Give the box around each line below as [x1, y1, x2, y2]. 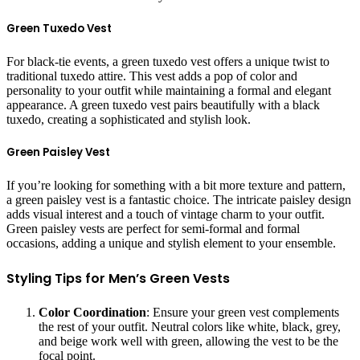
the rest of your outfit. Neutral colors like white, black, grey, [39, 320, 341, 333]
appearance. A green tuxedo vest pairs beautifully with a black [6, 98, 320, 112]
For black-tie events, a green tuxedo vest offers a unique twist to [6, 55, 329, 69]
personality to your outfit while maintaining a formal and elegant [6, 84, 331, 98]
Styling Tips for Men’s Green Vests [6, 268, 230, 288]
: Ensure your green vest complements [146, 305, 339, 319]
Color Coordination [39, 305, 146, 319]
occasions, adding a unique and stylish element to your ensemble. [6, 236, 336, 251]
